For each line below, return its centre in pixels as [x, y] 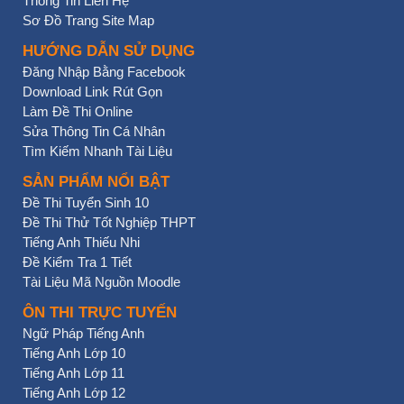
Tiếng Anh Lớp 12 [74, 393]
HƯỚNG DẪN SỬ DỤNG [109, 51]
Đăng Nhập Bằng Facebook [104, 72]
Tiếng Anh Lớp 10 [74, 353]
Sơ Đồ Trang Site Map [88, 21]
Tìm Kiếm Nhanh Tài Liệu [97, 151]
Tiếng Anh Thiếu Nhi [81, 243]
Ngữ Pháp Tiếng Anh [83, 334]
